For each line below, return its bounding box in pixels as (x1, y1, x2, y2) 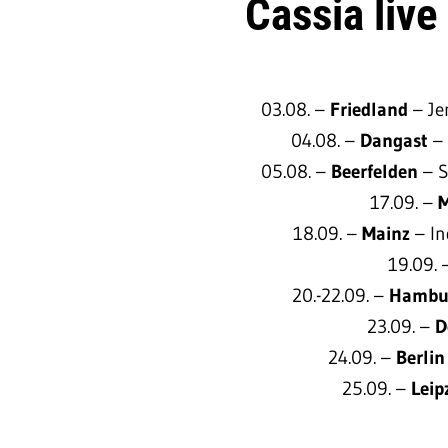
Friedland (330, 97, 414, 121)
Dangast (360, 128, 434, 152)
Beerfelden (331, 159, 424, 183)
